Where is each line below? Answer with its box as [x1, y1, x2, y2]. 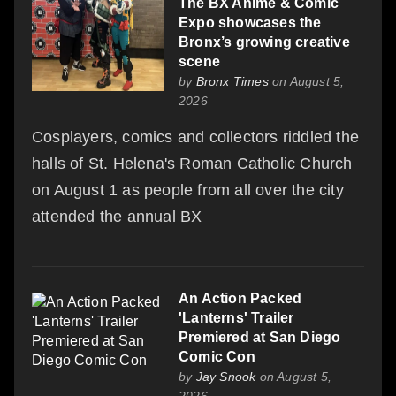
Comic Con [179, 348, 255, 364]
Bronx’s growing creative [179, 34, 350, 49]
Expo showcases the [179, 14, 322, 30]
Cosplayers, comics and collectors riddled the [32, 127, 360, 146]
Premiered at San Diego [179, 329, 341, 345]
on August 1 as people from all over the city [32, 180, 344, 199]
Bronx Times [195, 73, 269, 88]
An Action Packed [179, 290, 302, 306]
